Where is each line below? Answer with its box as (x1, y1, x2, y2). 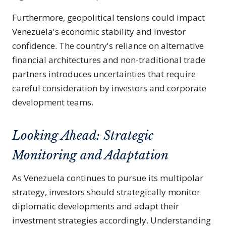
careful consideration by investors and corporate (12, 82, 206, 94)
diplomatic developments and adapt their (12, 200, 179, 212)
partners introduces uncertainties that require (12, 68, 196, 80)
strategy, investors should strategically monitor (12, 186, 200, 198)
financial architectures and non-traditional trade (12, 54, 205, 66)
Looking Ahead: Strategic (12, 128, 154, 143)
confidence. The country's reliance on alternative (12, 40, 204, 51)
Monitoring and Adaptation (12, 148, 168, 162)
